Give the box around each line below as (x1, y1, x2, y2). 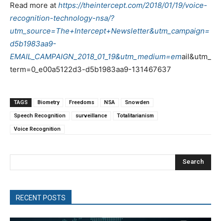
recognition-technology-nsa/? (10, 13, 114, 23)
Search (183, 158, 204, 166)
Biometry (37, 99, 59, 106)
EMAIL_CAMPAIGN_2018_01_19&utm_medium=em (10, 51, 182, 61)
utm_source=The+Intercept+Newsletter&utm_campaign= (10, 26, 210, 36)
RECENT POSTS (16, 193, 66, 202)
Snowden (125, 99, 149, 106)
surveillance (75, 112, 107, 119)
